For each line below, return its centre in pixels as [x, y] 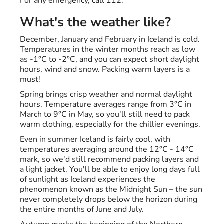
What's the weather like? [95, 22]
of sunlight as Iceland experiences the [88, 180]
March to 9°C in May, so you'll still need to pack [105, 115]
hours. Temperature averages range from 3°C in [106, 105]
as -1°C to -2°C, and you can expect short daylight [110, 60]
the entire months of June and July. [82, 210]
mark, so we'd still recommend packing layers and [109, 160]
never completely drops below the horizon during [109, 200]
